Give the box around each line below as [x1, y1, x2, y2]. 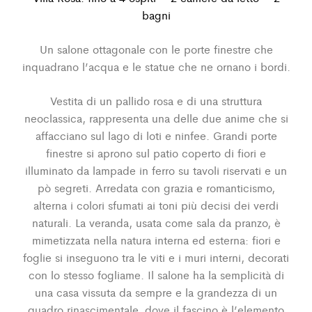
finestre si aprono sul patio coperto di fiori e [46, 144, 266, 161]
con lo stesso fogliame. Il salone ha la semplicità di [28, 266, 284, 283]
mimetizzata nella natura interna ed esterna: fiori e [31, 231, 281, 248]
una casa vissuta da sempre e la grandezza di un [35, 283, 277, 300]
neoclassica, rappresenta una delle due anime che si [24, 109, 288, 126]
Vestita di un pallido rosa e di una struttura [50, 92, 262, 109]
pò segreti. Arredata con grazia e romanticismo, [37, 179, 275, 196]
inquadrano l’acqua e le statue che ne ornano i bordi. [22, 58, 290, 75]
